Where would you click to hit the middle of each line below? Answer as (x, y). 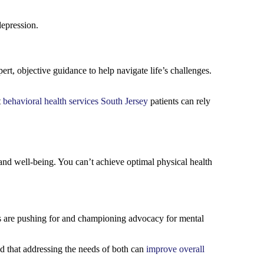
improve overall (175, 249)
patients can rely (179, 101)
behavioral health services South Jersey (75, 101)
